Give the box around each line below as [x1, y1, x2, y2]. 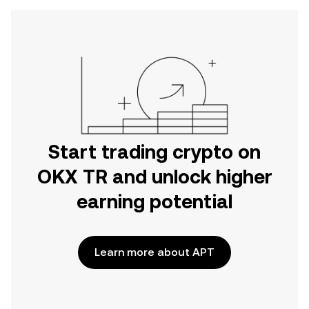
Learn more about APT [94, 246, 215, 259]
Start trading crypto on [48, 141, 261, 163]
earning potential [77, 190, 232, 212]
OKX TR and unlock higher [37, 166, 272, 188]
